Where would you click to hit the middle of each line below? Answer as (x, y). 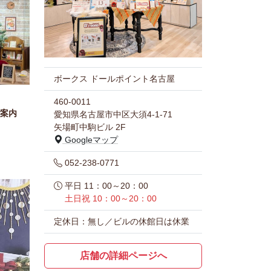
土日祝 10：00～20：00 (111, 198)
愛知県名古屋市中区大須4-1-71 (113, 114)
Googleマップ (90, 139)
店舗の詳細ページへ (123, 255)
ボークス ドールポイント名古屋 (114, 78)
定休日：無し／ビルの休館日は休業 (122, 221)
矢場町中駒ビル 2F (90, 127)
